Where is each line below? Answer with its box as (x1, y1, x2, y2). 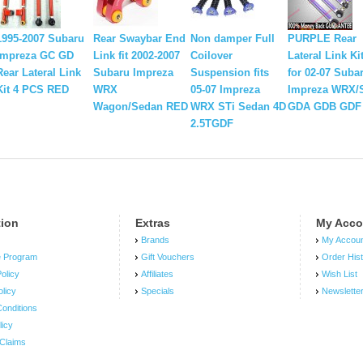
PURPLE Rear (288, 32, 357, 45)
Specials (141, 286, 175, 297)
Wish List (322, 269, 358, 280)
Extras (135, 216, 171, 230)
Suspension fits (190, 66, 269, 79)
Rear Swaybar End (93, 32, 186, 45)
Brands (141, 235, 170, 246)
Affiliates (141, 269, 174, 280)
